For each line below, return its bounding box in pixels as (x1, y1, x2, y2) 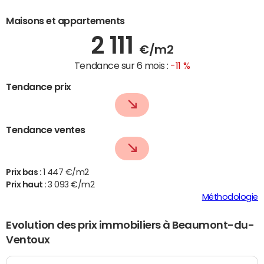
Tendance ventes (6, 125, 85, 135)
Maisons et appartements (6, 15, 125, 25)
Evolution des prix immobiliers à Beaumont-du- (6, 220, 255, 231)
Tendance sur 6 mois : (74, 60, 171, 70)
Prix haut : (6, 180, 48, 189)
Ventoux (6, 235, 50, 246)
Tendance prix (6, 81, 71, 91)
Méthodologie (202, 193, 258, 202)
